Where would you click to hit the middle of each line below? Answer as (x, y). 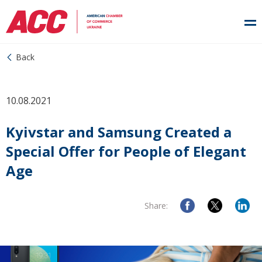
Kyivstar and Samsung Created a (119, 132)
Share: (156, 206)
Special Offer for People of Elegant (126, 151)
